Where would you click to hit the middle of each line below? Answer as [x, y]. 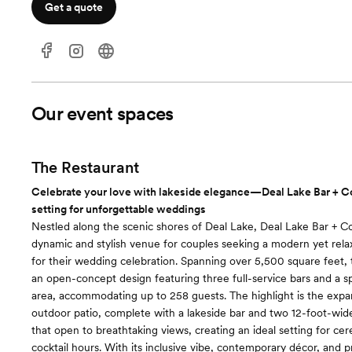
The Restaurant [85, 167]
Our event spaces [103, 114]
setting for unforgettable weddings [119, 209]
